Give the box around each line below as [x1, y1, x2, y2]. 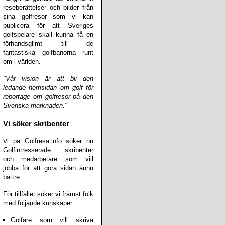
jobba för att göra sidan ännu [3, 164, 93, 172]
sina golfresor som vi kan [3, 13, 93, 20]
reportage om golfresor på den [3, 93, 93, 100]
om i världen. [3, 58, 41, 65]
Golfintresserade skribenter [3, 146, 93, 154]
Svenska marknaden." [3, 102, 67, 109]
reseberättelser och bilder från [3, 4, 93, 11]
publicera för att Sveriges [3, 22, 93, 29]
